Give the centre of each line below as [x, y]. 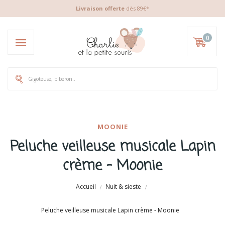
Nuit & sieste [123, 187]
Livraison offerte [100, 8]
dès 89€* [137, 8]
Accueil [86, 187]
